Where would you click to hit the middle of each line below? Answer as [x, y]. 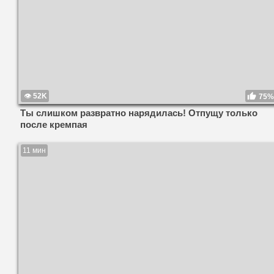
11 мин [34, 151]
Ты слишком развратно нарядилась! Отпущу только [139, 113]
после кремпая [54, 125]
